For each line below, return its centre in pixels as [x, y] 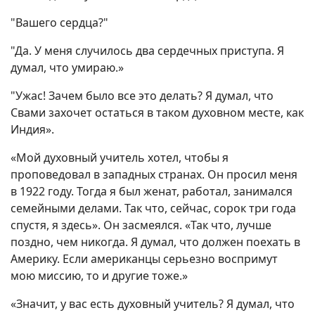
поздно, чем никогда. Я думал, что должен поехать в [155, 242]
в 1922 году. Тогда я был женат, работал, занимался [152, 192]
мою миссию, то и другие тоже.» [99, 276]
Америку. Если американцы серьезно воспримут [144, 259]
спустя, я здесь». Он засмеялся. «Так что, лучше [141, 225]
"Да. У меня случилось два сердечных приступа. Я [147, 51]
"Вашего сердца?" [59, 23]
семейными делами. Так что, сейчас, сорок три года [153, 208]
